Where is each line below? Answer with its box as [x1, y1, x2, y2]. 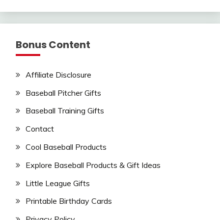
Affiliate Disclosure [26, 69, 91, 80]
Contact [26, 124, 54, 134]
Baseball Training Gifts [26, 106, 104, 116]
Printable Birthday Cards [26, 196, 112, 206]
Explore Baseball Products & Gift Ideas [26, 160, 161, 170]
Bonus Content [16, 37, 90, 52]
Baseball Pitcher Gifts [26, 87, 101, 98]
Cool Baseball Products [26, 141, 107, 152]
